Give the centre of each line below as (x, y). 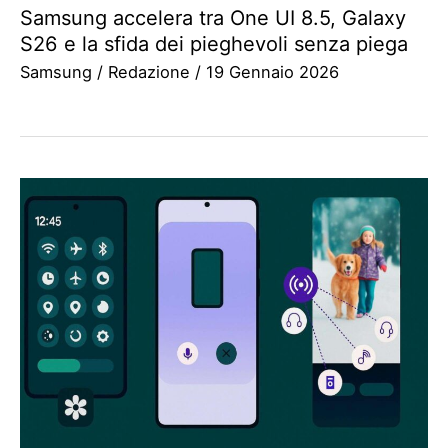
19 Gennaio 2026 (272, 71)
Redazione (151, 71)
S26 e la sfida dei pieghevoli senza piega (214, 43)
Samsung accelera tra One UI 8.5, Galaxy (213, 17)
